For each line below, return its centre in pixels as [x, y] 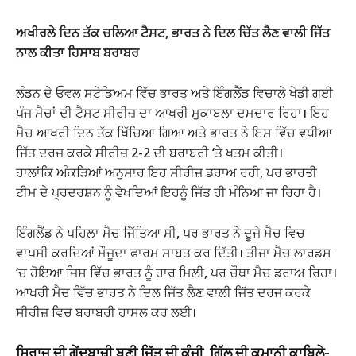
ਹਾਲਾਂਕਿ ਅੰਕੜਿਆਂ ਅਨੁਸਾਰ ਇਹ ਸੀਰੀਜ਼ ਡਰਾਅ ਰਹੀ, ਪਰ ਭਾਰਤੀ [166, 172]
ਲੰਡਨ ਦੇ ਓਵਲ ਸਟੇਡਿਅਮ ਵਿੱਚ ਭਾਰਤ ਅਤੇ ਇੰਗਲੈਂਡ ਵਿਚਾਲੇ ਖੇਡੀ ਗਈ [174, 93]
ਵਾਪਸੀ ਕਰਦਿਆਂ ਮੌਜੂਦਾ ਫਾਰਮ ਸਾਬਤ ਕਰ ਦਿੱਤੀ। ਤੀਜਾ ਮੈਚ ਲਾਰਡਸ [174, 252]
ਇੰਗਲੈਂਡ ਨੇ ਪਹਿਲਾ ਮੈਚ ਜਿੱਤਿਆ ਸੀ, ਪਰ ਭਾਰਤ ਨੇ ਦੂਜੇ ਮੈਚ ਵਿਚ [161, 232]
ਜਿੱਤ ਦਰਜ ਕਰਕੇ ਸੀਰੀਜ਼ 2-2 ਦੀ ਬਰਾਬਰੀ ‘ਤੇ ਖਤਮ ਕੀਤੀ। [149, 152]
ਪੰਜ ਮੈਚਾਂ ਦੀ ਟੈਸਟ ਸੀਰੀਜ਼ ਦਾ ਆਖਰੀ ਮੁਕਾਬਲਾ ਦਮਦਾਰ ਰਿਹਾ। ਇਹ [172, 112]
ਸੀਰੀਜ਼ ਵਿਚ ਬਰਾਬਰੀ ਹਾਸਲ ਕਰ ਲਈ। [106, 312]
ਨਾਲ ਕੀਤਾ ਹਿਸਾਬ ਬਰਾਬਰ [77, 52]
